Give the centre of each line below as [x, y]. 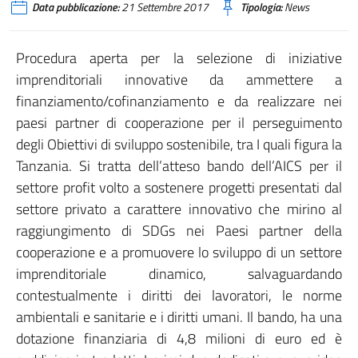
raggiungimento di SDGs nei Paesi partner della [179, 231]
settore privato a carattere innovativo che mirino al [179, 209]
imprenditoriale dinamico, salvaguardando [179, 274]
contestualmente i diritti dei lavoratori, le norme [179, 295]
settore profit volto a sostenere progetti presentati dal [179, 187]
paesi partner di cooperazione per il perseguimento [179, 123]
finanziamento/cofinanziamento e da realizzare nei [179, 101]
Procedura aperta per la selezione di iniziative [179, 58]
